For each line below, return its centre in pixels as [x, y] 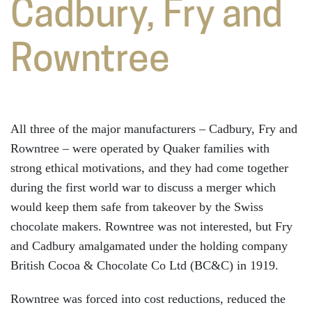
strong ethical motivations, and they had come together [149, 167]
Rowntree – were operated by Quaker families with [140, 148]
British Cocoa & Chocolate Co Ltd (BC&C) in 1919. [145, 265]
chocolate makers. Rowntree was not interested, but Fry [151, 226]
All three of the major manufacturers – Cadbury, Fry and [154, 128]
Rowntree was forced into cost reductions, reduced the [148, 298]
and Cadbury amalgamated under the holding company [149, 245]
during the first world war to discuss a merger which [143, 187]
